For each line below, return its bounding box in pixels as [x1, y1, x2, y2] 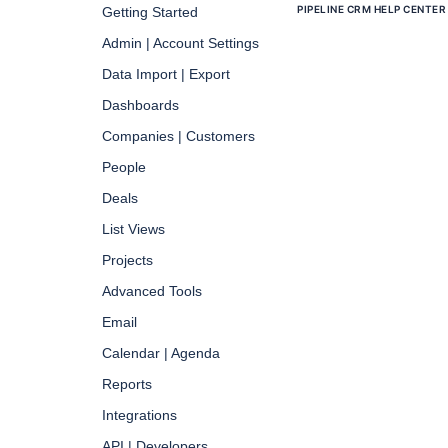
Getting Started [102, 4, 198, 20]
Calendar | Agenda [102, 345, 220, 361]
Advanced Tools [102, 283, 202, 299]
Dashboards [102, 97, 179, 113]
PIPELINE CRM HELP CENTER [297, 3, 446, 15]
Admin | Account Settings [102, 35, 259, 51]
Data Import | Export [102, 66, 230, 82]
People [102, 159, 146, 175]
